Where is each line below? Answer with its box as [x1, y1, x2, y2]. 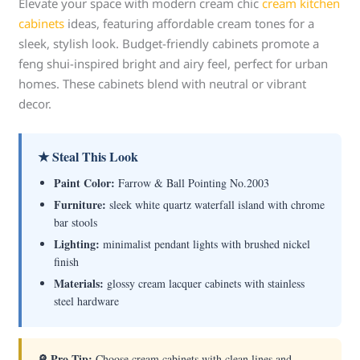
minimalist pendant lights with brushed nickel [100, 236, 311, 252]
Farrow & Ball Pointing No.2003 [115, 175, 270, 190]
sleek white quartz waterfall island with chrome [106, 197, 325, 212]
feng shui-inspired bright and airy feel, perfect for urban [18, 55, 329, 72]
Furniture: [54, 196, 107, 213]
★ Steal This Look [38, 147, 139, 166]
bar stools [54, 215, 98, 230]
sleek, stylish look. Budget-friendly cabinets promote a [18, 35, 320, 51]
